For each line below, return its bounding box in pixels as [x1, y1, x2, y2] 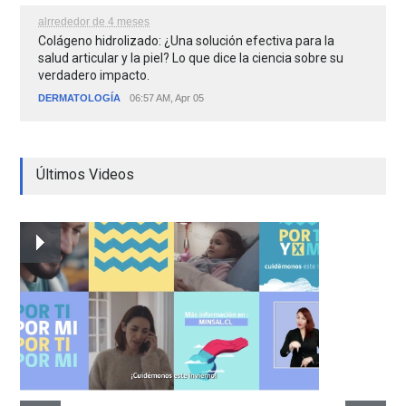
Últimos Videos [36, 166, 135, 184]
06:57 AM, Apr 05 [130, 92, 205, 104]
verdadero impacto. [38, 68, 150, 83]
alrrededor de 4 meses [38, 15, 150, 29]
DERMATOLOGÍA [38, 92, 121, 104]
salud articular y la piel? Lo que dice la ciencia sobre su [38, 51, 344, 66]
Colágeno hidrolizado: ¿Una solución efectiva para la [38, 34, 335, 49]
